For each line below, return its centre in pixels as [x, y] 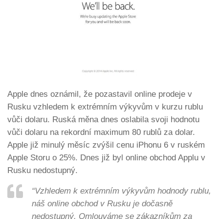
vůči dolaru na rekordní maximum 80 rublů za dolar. [101, 132]
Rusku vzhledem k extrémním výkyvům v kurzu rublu [105, 107]
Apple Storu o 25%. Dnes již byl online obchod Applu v [106, 157]
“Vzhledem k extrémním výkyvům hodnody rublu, [121, 191]
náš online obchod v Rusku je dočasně [102, 204]
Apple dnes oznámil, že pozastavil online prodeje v [100, 94]
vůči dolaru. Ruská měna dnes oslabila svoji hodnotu [103, 119]
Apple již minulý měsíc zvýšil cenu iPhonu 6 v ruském [106, 145]
